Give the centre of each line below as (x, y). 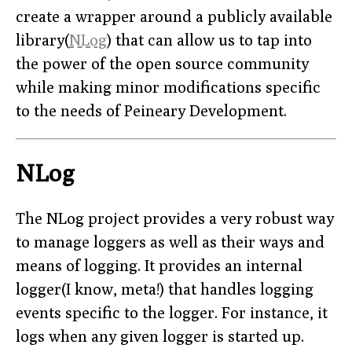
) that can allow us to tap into (209, 39)
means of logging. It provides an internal (159, 266)
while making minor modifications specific (168, 86)
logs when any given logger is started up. (160, 336)
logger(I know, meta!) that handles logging (165, 289)
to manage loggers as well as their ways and (170, 242)
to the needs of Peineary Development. (151, 110)
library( (42, 39)
